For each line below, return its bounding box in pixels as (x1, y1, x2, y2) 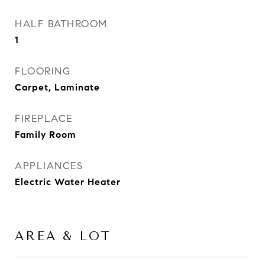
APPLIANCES (15, 160, 83, 172)
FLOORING (15, 65, 70, 77)
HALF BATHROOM (15, 18, 108, 30)
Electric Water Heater (15, 176, 121, 188)
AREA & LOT (15, 229, 111, 243)
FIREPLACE (15, 112, 73, 125)
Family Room (15, 129, 76, 140)
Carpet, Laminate (15, 82, 100, 93)
